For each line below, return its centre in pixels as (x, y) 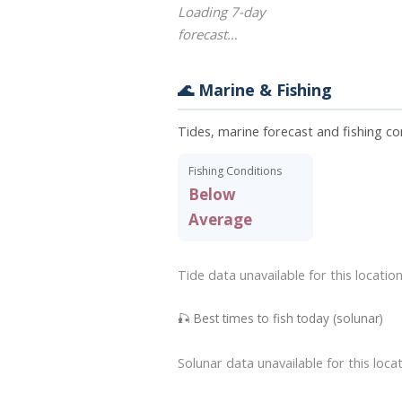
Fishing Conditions (235, 171)
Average (220, 219)
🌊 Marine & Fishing (255, 90)
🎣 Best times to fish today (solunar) (280, 319)
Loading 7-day (221, 12)
